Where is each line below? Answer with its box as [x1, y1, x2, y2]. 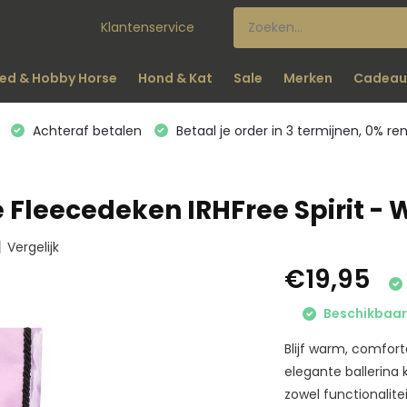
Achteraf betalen [28, 121, 142, 140]
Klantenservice [101, 17, 195, 36]
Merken [283, 69, 333, 87]
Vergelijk [6, 238, 59, 256]
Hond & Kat [137, 69, 213, 87]
